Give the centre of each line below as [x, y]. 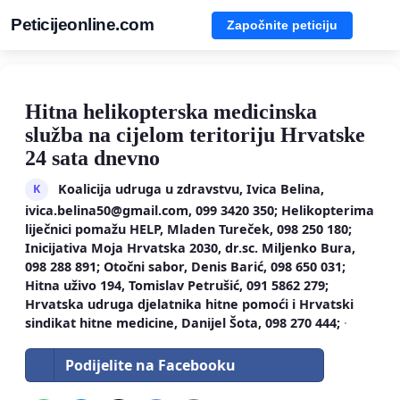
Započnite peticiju [282, 25]
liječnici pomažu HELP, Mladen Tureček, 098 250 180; [188, 229]
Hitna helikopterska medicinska [171, 112]
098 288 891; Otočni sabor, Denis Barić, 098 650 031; [185, 267]
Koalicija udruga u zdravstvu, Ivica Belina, [191, 188]
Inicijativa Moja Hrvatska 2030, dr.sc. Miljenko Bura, [190, 248]
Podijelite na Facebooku [150, 365]
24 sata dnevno [92, 158]
